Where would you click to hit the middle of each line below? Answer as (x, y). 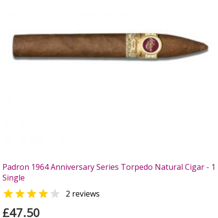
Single (14, 178)
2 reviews (83, 194)
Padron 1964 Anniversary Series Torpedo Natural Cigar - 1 (109, 167)
